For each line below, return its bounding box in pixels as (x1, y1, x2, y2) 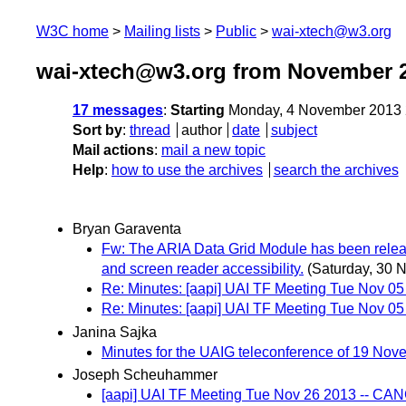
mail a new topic (161, 142, 266, 159)
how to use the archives (111, 162, 263, 179)
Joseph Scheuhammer (72, 366, 217, 382)
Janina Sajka (72, 324, 157, 340)
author (180, 122, 222, 139)
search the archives (273, 162, 399, 179)
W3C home (36, 24, 109, 39)
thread (130, 122, 170, 139)
